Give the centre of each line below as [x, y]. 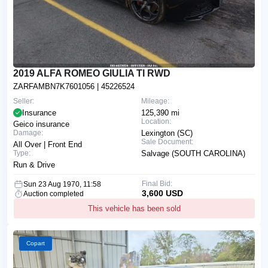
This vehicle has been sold [134, 208]
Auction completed [54, 194]
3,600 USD [162, 193]
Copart [36, 243]
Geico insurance [41, 124]
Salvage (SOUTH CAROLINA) [193, 153]
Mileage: [155, 101]
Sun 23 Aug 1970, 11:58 [62, 184]
